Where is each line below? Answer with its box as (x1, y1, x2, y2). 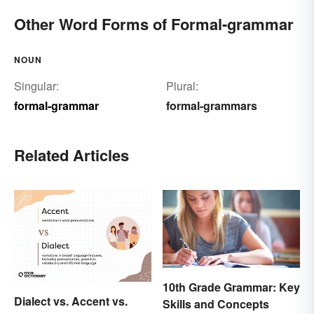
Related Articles (14, 144, 129, 167)
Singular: (14, 78, 59, 95)
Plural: (165, 78, 198, 95)
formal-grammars (165, 97, 257, 114)
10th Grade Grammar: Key (163, 278, 300, 295)
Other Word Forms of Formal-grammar (14, 13, 294, 36)
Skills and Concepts (163, 295, 269, 312)
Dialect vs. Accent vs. (14, 292, 128, 309)
